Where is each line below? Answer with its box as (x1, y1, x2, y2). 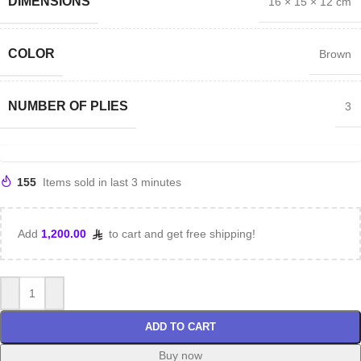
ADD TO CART (145, 321, 216, 333)
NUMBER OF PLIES (8, 99, 128, 113)
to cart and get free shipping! (106, 227, 255, 240)
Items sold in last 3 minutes (43, 176, 181, 189)
